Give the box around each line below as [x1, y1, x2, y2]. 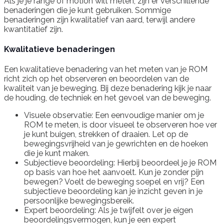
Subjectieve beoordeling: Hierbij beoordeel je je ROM [24, 158, 216, 168]
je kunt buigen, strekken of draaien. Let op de [24, 129, 188, 139]
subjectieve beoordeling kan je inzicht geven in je [24, 186, 202, 196]
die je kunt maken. [24, 148, 89, 158]
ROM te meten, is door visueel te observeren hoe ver [24, 120, 217, 130]
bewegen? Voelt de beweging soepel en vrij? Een [24, 177, 204, 187]
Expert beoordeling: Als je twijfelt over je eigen [24, 205, 193, 215]
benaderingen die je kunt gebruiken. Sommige [4, 5, 171, 15]
